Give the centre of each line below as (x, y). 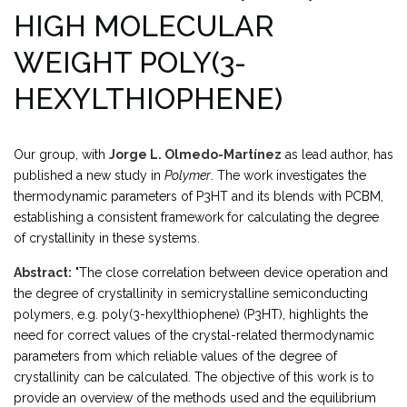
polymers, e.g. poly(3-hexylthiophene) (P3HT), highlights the (191, 314)
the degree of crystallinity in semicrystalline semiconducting (191, 293)
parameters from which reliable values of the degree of (175, 356)
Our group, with (61, 154)
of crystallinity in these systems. (107, 238)
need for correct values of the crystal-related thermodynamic (194, 335)
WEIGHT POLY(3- (130, 62)
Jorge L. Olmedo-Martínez (195, 154)
